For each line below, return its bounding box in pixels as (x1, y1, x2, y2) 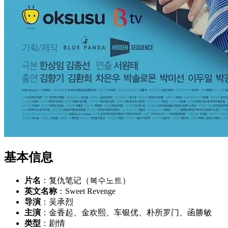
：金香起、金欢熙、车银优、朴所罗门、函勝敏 (41, 208, 212, 217)
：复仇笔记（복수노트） (41, 176, 130, 185)
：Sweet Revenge (57, 186, 116, 195)
